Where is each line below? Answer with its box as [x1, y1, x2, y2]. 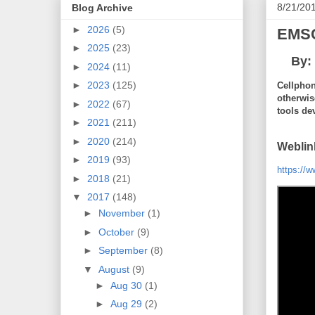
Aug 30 [110, 279, 146, 291]
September [98, 245, 151, 257]
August [98, 263, 133, 275]
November [98, 207, 148, 219]
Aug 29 [110, 298, 146, 310]
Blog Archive [71, 1, 133, 13]
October [98, 226, 138, 238]
